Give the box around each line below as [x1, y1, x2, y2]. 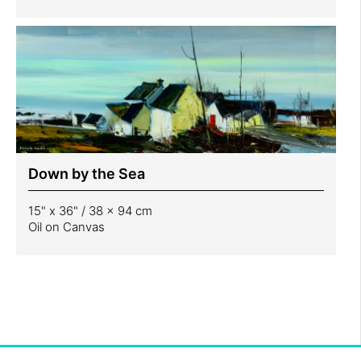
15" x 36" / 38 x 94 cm [28, 202, 152, 218]
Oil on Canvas [28, 218, 105, 234]
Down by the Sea [28, 164, 145, 182]
